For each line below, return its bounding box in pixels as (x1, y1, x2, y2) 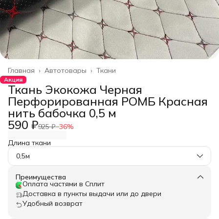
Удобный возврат (22, 199, 83, 208)
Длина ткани (8, 138, 51, 147)
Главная (8, 66, 35, 75)
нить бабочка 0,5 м (8, 106, 116, 120)
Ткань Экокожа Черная (8, 82, 142, 97)
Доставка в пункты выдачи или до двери (22, 189, 161, 198)
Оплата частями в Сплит (22, 179, 105, 188)
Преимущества (16, 173, 66, 181)
